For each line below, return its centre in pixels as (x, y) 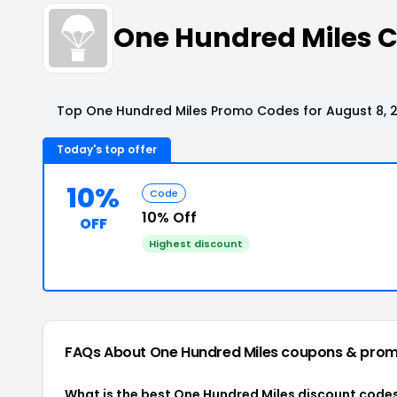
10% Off (169, 218)
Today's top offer (107, 149)
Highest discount (196, 244)
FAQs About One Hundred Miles (173, 352)
